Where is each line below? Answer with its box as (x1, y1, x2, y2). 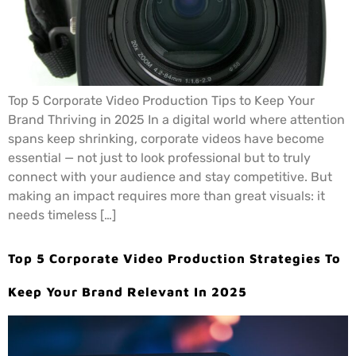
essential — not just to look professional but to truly (8, 149, 311, 165)
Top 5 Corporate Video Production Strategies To (8, 251, 341, 265)
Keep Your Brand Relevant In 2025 (8, 284, 247, 299)
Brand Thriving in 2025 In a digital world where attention (8, 111, 345, 127)
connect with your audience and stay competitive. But (8, 168, 332, 184)
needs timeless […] (8, 207, 116, 222)
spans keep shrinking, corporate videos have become (8, 130, 324, 146)
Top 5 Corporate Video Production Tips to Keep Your (8, 92, 315, 108)
